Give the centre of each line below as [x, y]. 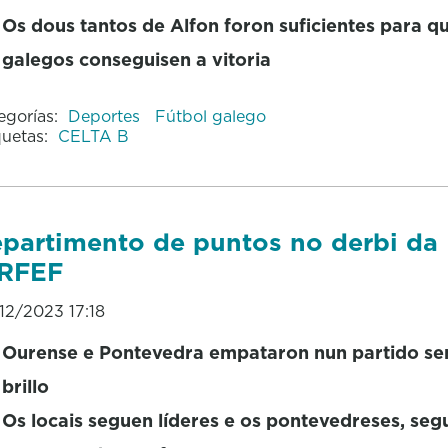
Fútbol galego [210, 116]
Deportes [106, 116]
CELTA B [93, 136]
